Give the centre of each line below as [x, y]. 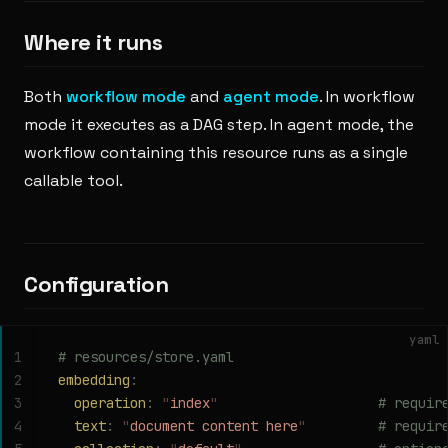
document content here [214, 426]
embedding [94, 380]
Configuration [96, 284]
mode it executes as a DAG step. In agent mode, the [219, 124]
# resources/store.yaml [146, 357]
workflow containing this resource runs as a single [216, 152]
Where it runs [93, 42]
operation [102, 403]
